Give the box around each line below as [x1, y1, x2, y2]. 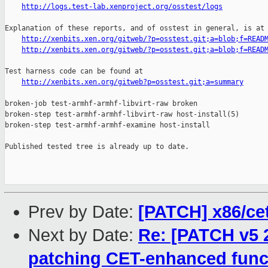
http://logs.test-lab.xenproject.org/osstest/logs [22, 2, 223, 11]
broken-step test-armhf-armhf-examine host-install [5, 121, 210, 130]
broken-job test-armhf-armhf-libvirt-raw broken [5, 99, 197, 108]
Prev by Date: [28, 202, 138, 222]
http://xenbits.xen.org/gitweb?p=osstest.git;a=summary [22, 78, 243, 87]
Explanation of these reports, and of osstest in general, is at [5, 24, 264, 33]
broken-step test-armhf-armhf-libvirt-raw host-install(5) [5, 110, 239, 119]
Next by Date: [28, 226, 138, 245]
